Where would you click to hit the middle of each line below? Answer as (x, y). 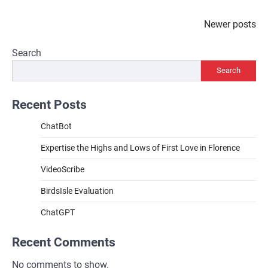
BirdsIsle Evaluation (77, 191)
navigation (41, 44)
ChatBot (56, 126)
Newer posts (230, 24)
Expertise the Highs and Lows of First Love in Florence (140, 147)
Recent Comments (64, 242)
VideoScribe (63, 169)
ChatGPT (58, 212)
